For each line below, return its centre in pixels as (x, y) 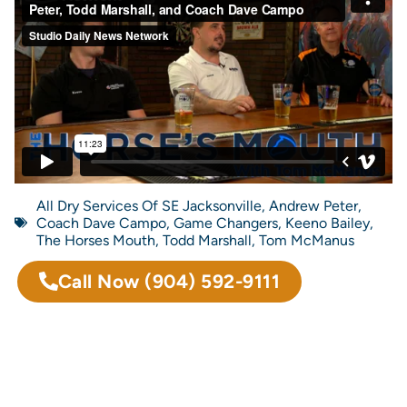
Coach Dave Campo (101, 223)
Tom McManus (307, 240)
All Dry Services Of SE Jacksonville (149, 205)
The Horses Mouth (96, 240)
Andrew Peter (313, 205)
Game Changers (226, 223)
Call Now (101, 281)
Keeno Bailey (328, 223)
